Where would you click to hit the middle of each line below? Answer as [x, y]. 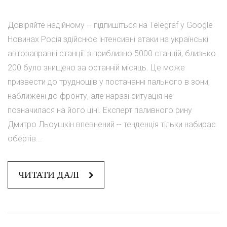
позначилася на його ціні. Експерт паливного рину [100, 110]
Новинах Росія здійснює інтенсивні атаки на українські [108, 40]
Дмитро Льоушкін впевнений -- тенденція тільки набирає [112, 125]
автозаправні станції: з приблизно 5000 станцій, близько [112, 54]
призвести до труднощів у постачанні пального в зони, [109, 82]
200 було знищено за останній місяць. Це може [96, 68]
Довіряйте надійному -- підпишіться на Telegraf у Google [110, 25]
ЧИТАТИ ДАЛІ [50, 175]
